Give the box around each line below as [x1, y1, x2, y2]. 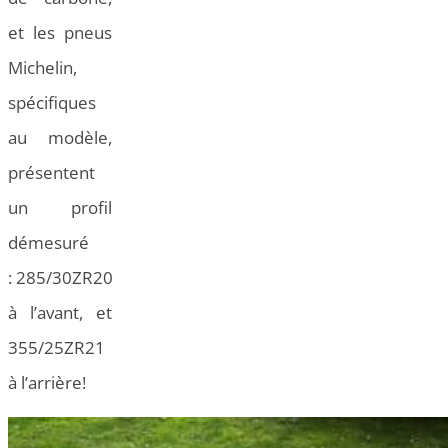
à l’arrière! [8, 371, 86, 395]
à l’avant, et [8, 301, 112, 325]
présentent [8, 161, 95, 185]
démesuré [8, 231, 89, 255]
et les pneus [8, 21, 112, 45]
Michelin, [8, 56, 77, 80]
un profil [8, 196, 112, 220]
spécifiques [8, 91, 96, 115]
